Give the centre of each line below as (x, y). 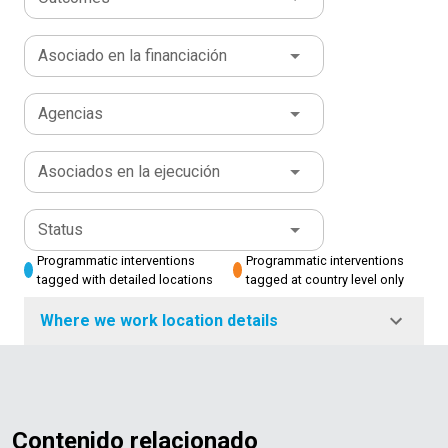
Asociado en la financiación (132, 56)
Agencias (70, 114)
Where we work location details (159, 321)
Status (60, 230)
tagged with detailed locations (124, 280)
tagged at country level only (324, 280)
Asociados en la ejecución (129, 172)
